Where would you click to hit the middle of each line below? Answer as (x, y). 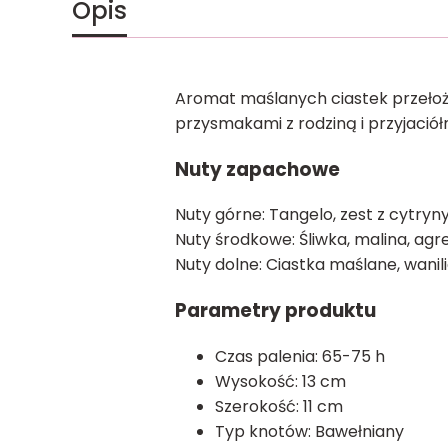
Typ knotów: (264, 431)
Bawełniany (359, 431)
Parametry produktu (275, 311)
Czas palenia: (268, 356)
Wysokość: (258, 381)
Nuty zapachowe (257, 169)
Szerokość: (258, 406)
